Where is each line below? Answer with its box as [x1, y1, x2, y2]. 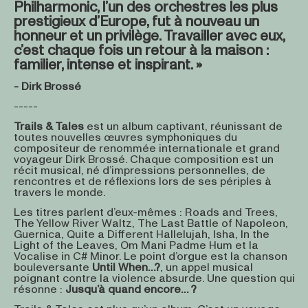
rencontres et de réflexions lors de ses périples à [13, 174, 272, 189]
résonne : [13, 282, 65, 297]
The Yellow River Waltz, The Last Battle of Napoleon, [13, 216, 288, 231]
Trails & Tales [13, 119, 87, 134]
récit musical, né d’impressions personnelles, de [13, 163, 265, 178]
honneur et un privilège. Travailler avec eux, [13, 26, 285, 46]
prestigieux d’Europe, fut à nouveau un [13, 12, 259, 32]
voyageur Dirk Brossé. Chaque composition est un [13, 152, 274, 167]
